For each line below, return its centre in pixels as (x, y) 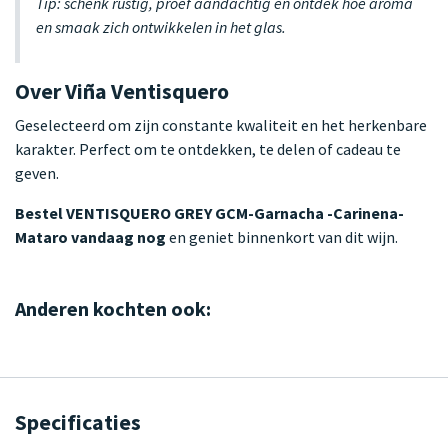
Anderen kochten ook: (113, 308)
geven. (37, 172)
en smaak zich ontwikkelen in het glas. (161, 26)
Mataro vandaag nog (90, 236)
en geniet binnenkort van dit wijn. (282, 236)
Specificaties (78, 422)
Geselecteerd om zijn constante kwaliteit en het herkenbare (221, 124)
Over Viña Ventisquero (122, 91)
